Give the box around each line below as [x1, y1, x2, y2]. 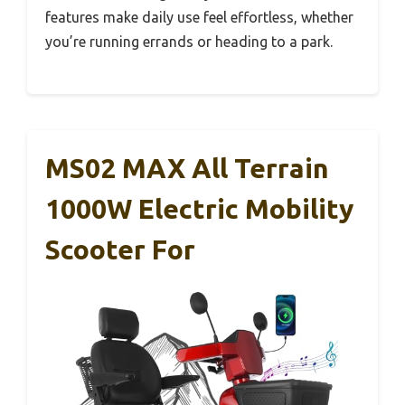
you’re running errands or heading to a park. [45, 33, 333, 50]
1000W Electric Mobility [45, 193, 353, 224]
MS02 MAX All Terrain [45, 152, 329, 184]
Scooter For [45, 233, 195, 265]
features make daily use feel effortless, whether [45, 8, 353, 25]
